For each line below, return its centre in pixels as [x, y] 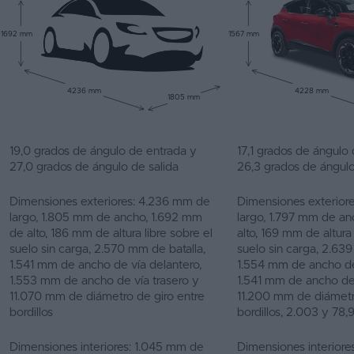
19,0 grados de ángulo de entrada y [103, 151]
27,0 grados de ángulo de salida [94, 167]
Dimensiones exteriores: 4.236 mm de [110, 202]
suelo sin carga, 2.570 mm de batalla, [107, 249]
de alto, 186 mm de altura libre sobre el [111, 233]
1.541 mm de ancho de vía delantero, [105, 265]
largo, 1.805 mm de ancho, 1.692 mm [106, 218]
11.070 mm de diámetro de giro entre [107, 297]
